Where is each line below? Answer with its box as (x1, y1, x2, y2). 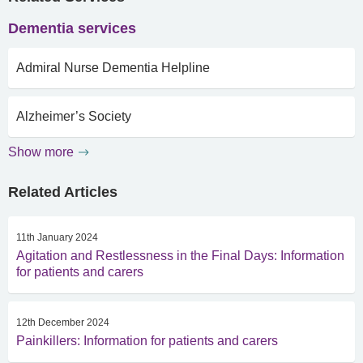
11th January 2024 (16, 232, 98, 243)
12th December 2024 (16, 317, 109, 328)
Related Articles (8, 184, 117, 200)
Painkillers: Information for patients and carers (16, 334, 278, 348)
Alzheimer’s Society (16, 109, 131, 123)
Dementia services (8, 20, 136, 36)
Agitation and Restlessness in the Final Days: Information (16, 249, 344, 263)
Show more (8, 145, 74, 159)
